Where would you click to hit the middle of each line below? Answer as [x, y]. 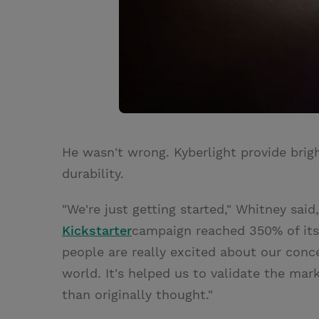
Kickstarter [97, 230]
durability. [93, 173]
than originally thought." [137, 294]
